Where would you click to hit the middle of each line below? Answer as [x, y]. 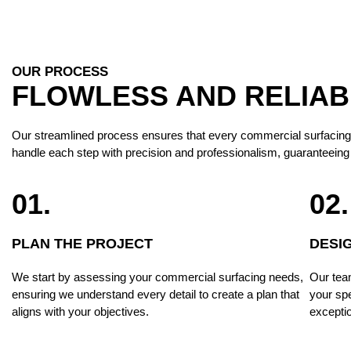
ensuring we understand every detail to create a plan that [156, 294]
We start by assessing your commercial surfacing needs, [157, 277]
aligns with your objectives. [80, 311]
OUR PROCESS [60, 71]
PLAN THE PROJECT [82, 243]
